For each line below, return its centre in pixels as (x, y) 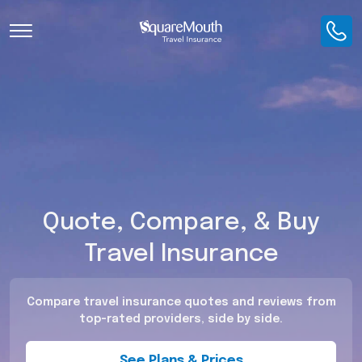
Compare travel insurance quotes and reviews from (181, 303)
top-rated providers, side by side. (181, 320)
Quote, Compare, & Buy (181, 223)
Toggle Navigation (65, 35)
